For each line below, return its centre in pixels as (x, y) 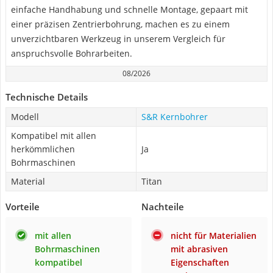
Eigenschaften (200, 262)
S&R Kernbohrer (175, 117)
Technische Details (47, 97)
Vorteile (23, 207)
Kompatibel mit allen (54, 136)
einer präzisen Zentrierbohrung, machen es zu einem (120, 24)
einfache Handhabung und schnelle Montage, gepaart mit (129, 9)
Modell (25, 117)
